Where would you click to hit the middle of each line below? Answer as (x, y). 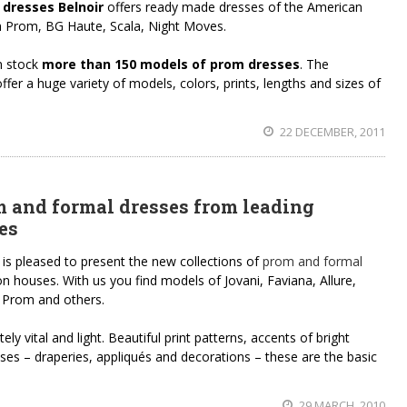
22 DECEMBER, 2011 (331, 132)
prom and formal (313, 261)
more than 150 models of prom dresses (171, 64)
